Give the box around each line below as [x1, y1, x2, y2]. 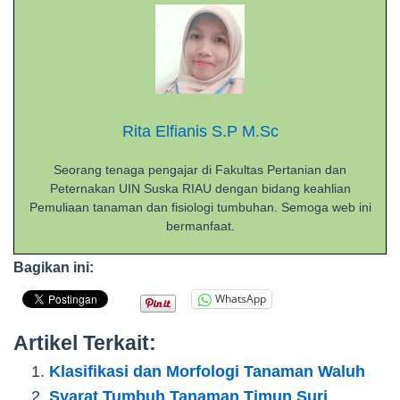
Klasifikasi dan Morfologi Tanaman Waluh [49, 362, 365, 380]
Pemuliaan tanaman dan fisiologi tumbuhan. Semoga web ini [29, 199, 371, 214]
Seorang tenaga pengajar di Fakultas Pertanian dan [54, 162, 346, 177]
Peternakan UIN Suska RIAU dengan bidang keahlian [49, 180, 351, 196]
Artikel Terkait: [13, 331, 156, 354]
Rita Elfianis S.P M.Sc [121, 121, 279, 140]
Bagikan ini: [13, 259, 94, 275]
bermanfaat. [165, 218, 235, 233]
